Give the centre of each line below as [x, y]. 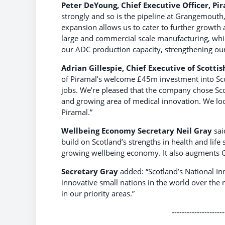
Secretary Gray [90, 171]
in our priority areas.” [98, 193]
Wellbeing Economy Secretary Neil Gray [137, 130]
